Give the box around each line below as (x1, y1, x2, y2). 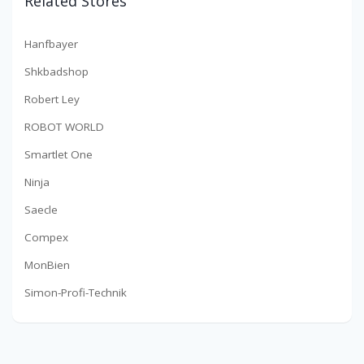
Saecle (24, 202, 58, 218)
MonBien (24, 258, 70, 273)
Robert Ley (24, 92, 80, 107)
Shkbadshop (24, 64, 89, 80)
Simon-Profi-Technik (24, 285, 127, 301)
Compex (24, 230, 68, 245)
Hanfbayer (24, 37, 78, 52)
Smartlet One (24, 147, 93, 162)
